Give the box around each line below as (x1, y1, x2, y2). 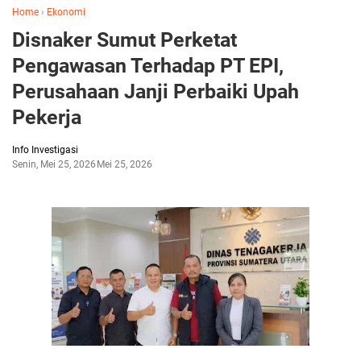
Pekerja (12, 106, 81, 130)
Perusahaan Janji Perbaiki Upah (12, 80, 299, 104)
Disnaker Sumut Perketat (12, 28, 237, 52)
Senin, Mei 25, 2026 (12, 159, 96, 171)
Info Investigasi (12, 144, 78, 156)
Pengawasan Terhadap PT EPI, (12, 54, 284, 78)
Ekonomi (47, 6, 85, 19)
